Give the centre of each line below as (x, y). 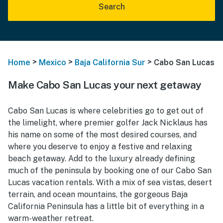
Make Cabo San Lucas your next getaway (105, 85)
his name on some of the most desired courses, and (102, 134)
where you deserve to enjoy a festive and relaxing (100, 146)
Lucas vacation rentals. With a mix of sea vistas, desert (110, 182)
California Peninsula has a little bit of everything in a (106, 206)
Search (111, 7)
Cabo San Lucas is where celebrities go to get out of (106, 111)
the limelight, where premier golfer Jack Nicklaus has (108, 122)
